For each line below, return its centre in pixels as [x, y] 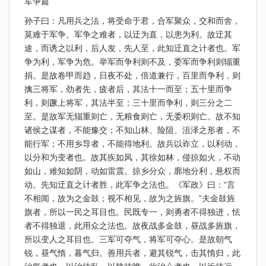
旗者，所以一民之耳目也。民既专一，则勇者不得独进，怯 [132, 212]
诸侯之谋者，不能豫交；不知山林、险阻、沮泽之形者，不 [132, 130]
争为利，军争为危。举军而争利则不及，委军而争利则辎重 [132, 62]
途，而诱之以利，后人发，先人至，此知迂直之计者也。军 [132, 48]
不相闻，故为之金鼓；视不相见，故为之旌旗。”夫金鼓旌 [130, 198]
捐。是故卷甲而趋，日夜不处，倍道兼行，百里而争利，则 [132, 75]
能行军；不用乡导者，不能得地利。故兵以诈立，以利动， [132, 144]
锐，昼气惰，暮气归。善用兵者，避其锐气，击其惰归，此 [132, 253]
